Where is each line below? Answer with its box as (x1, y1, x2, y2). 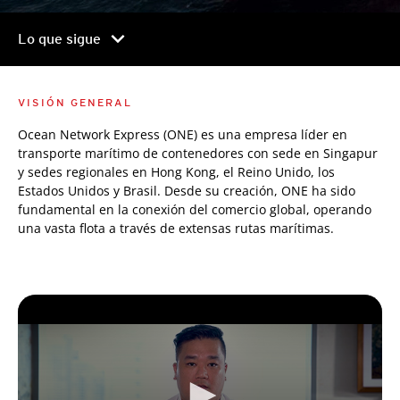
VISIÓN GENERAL (18, 96, 132, 109)
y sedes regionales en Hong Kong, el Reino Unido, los (18, 163, 335, 180)
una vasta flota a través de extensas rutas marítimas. (18, 220, 334, 237)
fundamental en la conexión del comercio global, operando (18, 201, 371, 218)
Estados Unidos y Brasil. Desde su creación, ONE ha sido (18, 182, 355, 199)
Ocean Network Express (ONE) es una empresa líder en (18, 126, 347, 143)
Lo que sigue (18, 30, 101, 47)
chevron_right (102, 26, 134, 53)
